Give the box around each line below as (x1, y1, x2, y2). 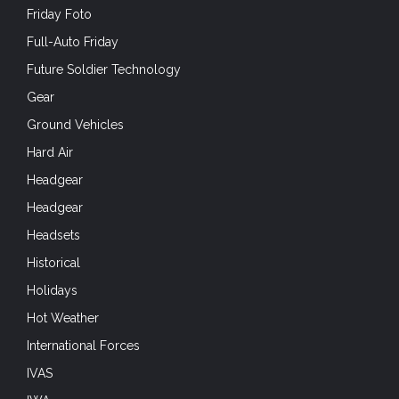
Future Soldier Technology (27, 61, 181, 77)
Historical (27, 255, 80, 270)
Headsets (27, 227, 80, 242)
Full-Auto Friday (27, 34, 118, 49)
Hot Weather (27, 310, 99, 325)
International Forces (27, 338, 140, 353)
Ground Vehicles (27, 117, 124, 132)
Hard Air (27, 144, 73, 159)
